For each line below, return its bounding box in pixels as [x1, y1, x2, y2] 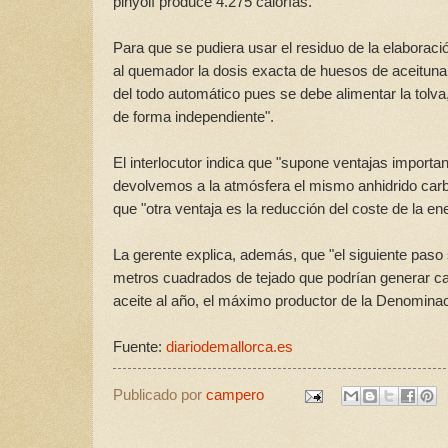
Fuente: [113, 338, 166, 356]
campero [206, 387, 264, 404]
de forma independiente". [113, 108, 274, 126]
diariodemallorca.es [166, 338, 293, 356]
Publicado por [113, 387, 206, 404]
